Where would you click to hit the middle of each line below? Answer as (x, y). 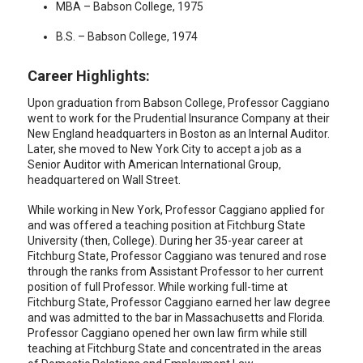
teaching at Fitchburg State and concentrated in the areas (175, 348)
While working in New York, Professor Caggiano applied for (177, 210)
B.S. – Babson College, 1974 (127, 36)
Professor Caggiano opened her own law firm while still (168, 333)
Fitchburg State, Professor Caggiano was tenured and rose (177, 256)
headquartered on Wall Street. (105, 180)
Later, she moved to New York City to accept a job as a (165, 149)
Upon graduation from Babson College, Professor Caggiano (179, 103)
